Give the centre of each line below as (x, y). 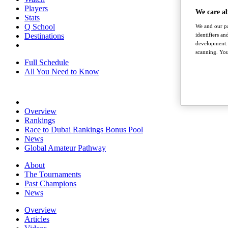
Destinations (44, 36)
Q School (40, 27)
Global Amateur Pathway (65, 148)
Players (36, 8)
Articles (37, 219)
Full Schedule (47, 62)
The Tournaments (53, 174)
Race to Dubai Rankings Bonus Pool (84, 130)
